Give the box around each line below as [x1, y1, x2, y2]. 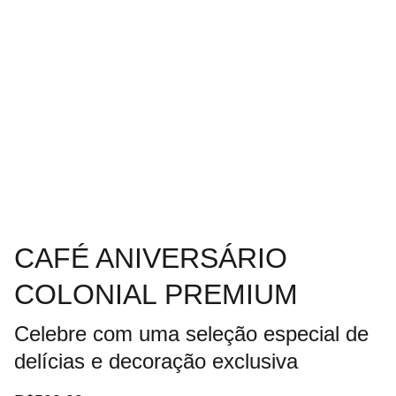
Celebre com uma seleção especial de [14, 322, 369, 346]
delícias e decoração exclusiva [14, 349, 298, 373]
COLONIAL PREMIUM [14, 278, 298, 310]
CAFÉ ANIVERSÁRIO [14, 242, 287, 274]
